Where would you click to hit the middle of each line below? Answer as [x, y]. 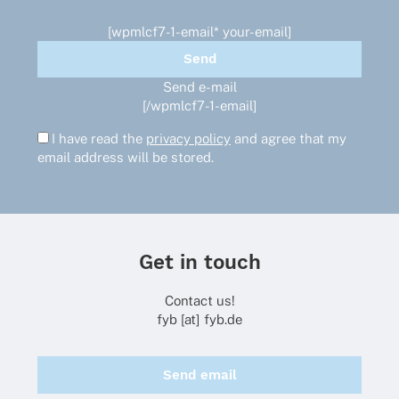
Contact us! [199, 300]
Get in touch [199, 261]
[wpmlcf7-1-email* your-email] [199, 32]
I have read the [99, 139]
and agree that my [289, 139]
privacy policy [188, 139]
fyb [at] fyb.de [199, 319]
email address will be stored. [126, 158]
